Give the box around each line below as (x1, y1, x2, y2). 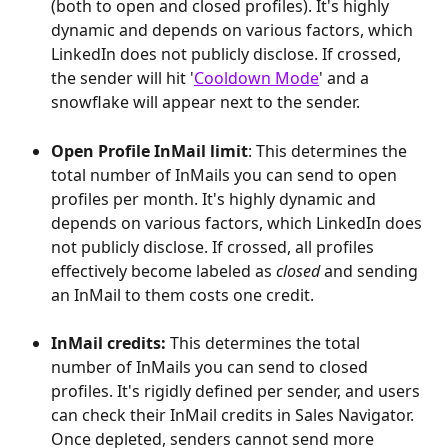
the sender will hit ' (51, 67, 194, 90)
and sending (320, 259, 422, 282)
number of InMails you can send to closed (51, 355, 372, 378)
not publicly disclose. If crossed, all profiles (51, 235, 378, 258)
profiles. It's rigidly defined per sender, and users (51, 379, 424, 402)
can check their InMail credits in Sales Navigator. (51, 403, 418, 426)
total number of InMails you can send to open (51, 163, 401, 186)
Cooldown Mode (194, 67, 319, 90)
